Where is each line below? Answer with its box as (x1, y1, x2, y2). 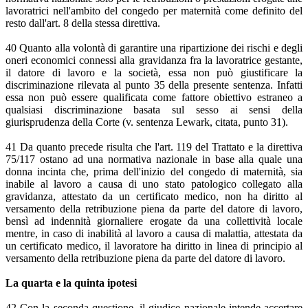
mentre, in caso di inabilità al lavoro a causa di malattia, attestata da (5, 228, 302, 240)
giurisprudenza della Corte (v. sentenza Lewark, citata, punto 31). (5, 116, 288, 129)
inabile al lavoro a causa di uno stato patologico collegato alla (5, 178, 302, 190)
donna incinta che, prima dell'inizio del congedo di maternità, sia (5, 166, 302, 178)
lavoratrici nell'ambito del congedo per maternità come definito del (5, 5, 302, 17)
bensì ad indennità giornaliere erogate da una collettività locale (5, 215, 302, 228)
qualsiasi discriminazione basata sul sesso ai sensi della (5, 104, 302, 116)
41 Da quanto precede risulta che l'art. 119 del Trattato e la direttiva (5, 141, 302, 153)
